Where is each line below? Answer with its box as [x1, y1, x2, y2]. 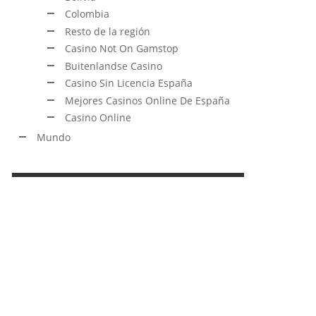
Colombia [65, 7, 109, 20]
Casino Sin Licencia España [65, 76, 193, 90]
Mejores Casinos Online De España [65, 93, 230, 107]
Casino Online [65, 111, 131, 124]
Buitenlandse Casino [65, 59, 162, 73]
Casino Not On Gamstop [65, 42, 178, 55]
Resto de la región [65, 24, 150, 38]
